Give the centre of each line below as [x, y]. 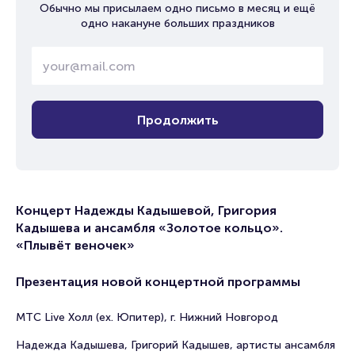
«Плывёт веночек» [75, 245]
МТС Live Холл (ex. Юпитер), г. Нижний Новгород [147, 317]
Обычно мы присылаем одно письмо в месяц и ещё [177, 8]
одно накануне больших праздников [177, 23]
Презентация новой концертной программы [158, 282]
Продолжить [177, 120]
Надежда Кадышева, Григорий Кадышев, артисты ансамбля [176, 345]
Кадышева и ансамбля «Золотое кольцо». [149, 228]
